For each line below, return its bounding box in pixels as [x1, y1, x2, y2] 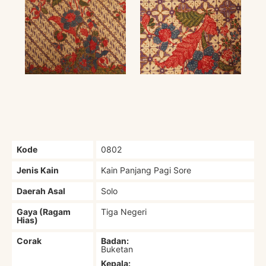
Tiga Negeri [101, 206, 147, 217]
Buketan [101, 243, 134, 254]
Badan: [101, 235, 129, 246]
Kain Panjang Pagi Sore [101, 164, 192, 175]
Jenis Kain [17, 164, 59, 175]
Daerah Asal [17, 185, 66, 196]
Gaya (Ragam [17, 206, 71, 217]
